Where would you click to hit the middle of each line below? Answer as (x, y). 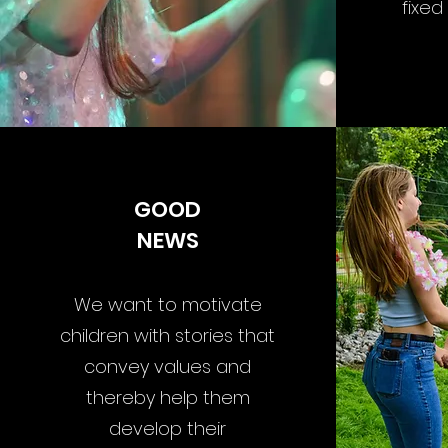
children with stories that (167, 335)
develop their (167, 428)
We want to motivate (167, 304)
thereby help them (167, 397)
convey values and (167, 366)
